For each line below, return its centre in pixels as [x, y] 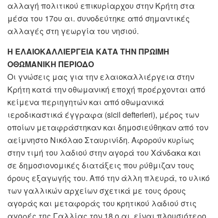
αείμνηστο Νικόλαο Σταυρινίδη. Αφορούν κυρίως [101, 140]
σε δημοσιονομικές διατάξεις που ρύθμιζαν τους [101, 165]
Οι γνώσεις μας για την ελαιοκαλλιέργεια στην [101, 77]
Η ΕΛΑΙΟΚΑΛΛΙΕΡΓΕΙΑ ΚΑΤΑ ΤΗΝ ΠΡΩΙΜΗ [88, 52]
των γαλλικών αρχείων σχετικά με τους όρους [97, 191]
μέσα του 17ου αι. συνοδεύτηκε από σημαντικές [99, 18]
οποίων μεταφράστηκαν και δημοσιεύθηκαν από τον [108, 127]
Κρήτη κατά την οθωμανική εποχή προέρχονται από [106, 90]
